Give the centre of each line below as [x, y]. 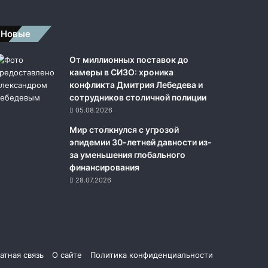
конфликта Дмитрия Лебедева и [136, 84]
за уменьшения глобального [127, 154]
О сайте [67, 255]
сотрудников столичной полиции [138, 97]
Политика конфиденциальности [152, 255]
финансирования [104, 167]
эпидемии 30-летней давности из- [140, 142]
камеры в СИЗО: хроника [121, 72]
